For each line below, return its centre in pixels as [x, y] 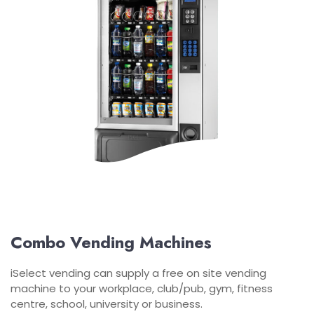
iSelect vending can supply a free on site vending [138, 273]
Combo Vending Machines [111, 242]
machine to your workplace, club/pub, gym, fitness [142, 288]
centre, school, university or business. [107, 304]
